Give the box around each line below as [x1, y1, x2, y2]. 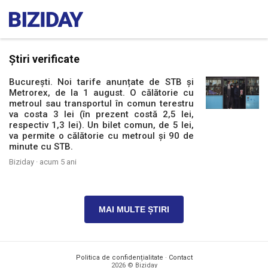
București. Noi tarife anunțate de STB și [9, 77, 194, 87]
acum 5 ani [39, 157, 77, 166]
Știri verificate [9, 53, 80, 65]
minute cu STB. [9, 141, 73, 152]
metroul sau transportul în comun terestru [9, 98, 194, 109]
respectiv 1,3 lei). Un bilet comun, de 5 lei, [9, 120, 194, 130]
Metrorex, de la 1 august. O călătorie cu [9, 87, 194, 98]
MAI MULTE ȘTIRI [99, 205, 169, 214]
